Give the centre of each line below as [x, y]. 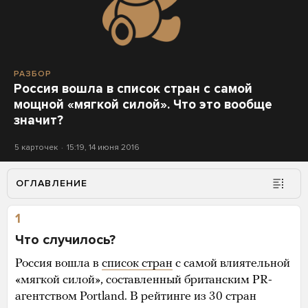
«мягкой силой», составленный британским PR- [144, 280]
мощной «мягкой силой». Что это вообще [143, 104]
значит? [38, 120]
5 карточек [36, 147]
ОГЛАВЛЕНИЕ [52, 183]
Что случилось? [65, 240]
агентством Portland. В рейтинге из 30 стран [136, 296]
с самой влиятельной [231, 263]
